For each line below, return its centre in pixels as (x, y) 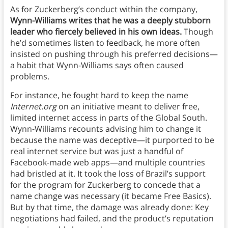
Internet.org (33, 107)
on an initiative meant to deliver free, (128, 107)
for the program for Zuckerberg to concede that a (105, 185)
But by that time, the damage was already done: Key (109, 207)
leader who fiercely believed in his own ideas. (97, 32)
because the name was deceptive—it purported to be (112, 140)
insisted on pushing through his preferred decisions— (114, 54)
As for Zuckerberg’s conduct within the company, (104, 9)
